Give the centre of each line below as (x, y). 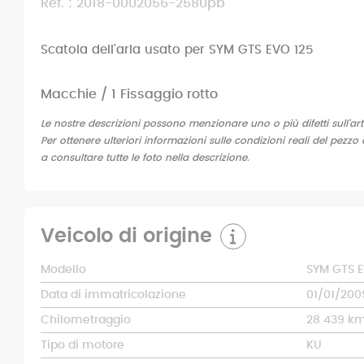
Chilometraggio (86, 321)
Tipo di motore (82, 346)
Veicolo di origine (127, 237)
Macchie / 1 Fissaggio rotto (129, 95)
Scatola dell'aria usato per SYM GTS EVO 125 (177, 50)
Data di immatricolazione (113, 295)
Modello (63, 270)
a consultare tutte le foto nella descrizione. (145, 158)
